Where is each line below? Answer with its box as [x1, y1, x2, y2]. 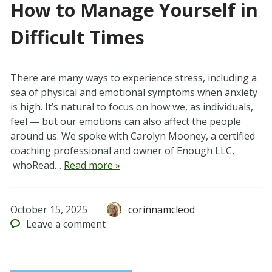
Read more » [63, 158, 120, 172]
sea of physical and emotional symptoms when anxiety [10, 86, 257, 100]
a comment [53, 217, 106, 231]
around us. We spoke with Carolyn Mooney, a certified [10, 129, 255, 143]
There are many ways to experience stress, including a [10, 71, 257, 85]
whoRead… [10, 158, 64, 172]
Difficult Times [10, 25, 144, 50]
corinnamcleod [128, 203, 195, 217]
